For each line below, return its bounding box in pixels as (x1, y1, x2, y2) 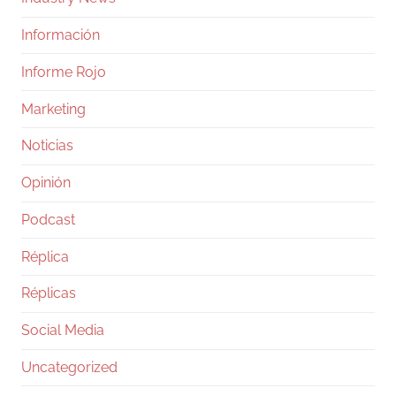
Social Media (21, 322, 104, 339)
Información (21, 26, 100, 43)
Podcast (21, 210, 75, 228)
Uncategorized (21, 359, 118, 377)
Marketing (21, 100, 86, 118)
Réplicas (21, 285, 76, 302)
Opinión (21, 174, 71, 192)
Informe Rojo (21, 63, 106, 80)
